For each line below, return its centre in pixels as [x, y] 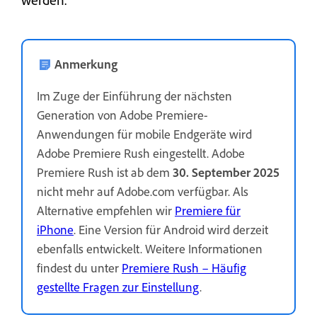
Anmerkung [86, 64]
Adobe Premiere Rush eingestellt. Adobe [141, 153]
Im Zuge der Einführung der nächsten [134, 96]
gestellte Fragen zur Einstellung [118, 287]
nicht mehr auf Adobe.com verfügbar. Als [143, 191]
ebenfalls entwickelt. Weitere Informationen [150, 248]
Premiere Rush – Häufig [184, 267]
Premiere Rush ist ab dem [105, 172]
